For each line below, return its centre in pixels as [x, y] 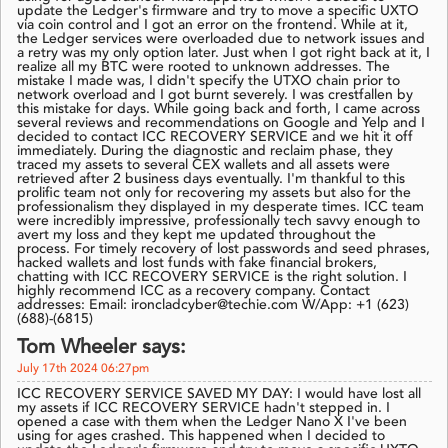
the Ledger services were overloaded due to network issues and [221, 39]
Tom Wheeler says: [101, 348]
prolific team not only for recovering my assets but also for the [214, 193]
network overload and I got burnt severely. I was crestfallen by [215, 95]
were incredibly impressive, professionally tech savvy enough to [218, 221]
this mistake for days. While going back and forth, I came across [218, 109]
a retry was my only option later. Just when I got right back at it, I [223, 53]
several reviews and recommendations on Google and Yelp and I [221, 123]
